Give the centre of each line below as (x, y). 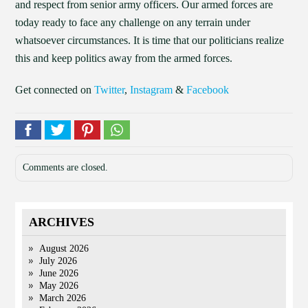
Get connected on (55, 90)
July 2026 (58, 261)
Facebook (208, 90)
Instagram (152, 90)
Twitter (110, 90)
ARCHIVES (62, 222)
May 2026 (59, 286)
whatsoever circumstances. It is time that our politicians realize (150, 40)
